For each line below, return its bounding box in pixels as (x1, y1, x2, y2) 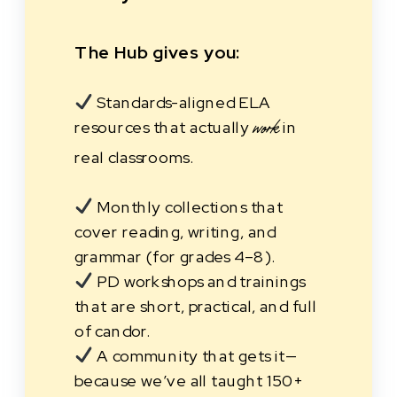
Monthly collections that (92, 196, 283, 217)
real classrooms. (74, 146, 194, 167)
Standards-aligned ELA (92, 91, 271, 113)
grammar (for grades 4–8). (74, 245, 276, 267)
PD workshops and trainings (92, 270, 306, 292)
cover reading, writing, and (74, 221, 276, 242)
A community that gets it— (92, 345, 297, 366)
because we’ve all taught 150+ (74, 370, 303, 391)
